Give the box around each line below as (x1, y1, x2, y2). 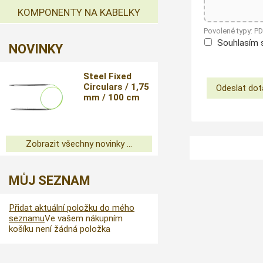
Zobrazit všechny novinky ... (25, 139, 132, 149)
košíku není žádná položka (9, 224, 110, 234)
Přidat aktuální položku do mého (9, 203, 134, 213)
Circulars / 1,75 (83, 82, 150, 92)
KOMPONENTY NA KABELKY (18, 6, 140, 18)
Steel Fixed (83, 71, 132, 82)
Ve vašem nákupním (45, 213, 123, 224)
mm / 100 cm (83, 92, 140, 103)
